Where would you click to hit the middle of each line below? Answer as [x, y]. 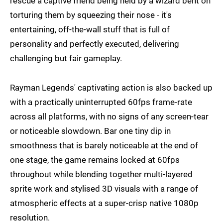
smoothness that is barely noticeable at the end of [104, 146]
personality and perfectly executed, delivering [95, 44]
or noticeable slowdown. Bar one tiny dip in [90, 131]
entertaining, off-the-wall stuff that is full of [90, 30]
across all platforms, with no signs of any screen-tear [109, 117]
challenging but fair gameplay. [66, 58]
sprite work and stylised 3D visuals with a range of [104, 189]
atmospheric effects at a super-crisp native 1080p [104, 203]
